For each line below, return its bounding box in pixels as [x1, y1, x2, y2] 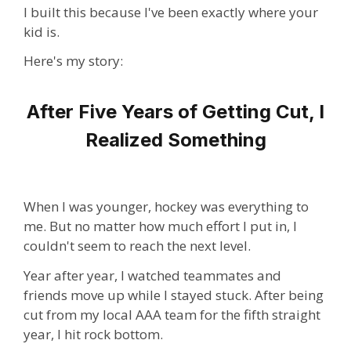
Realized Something [85, 128, 266, 152]
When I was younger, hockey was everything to [24, 197, 309, 215]
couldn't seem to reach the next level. [24, 236, 251, 255]
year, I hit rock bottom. [24, 324, 163, 343]
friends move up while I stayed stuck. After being [24, 285, 324, 304]
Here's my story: [24, 52, 123, 71]
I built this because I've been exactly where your [24, 2, 318, 21]
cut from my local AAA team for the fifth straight [24, 305, 320, 324]
